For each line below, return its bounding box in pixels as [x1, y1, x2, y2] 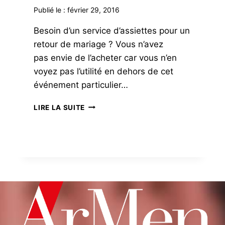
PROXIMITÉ [84, 143, 126, 151]
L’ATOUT [84, 111, 115, 120]
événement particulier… [34, 79, 129, 90]
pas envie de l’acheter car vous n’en [34, 52, 177, 63]
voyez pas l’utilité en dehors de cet [34, 66, 174, 76]
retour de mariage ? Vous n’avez [34, 39, 164, 49]
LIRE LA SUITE [34, 103, 85, 111]
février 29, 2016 [67, 5, 120, 14]
